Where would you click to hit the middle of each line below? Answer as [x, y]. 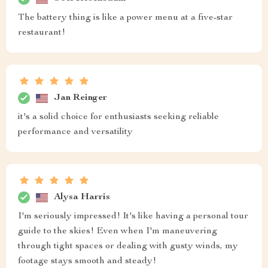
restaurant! [42, 33]
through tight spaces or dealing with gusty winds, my [128, 247]
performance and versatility [75, 133]
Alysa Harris [82, 197]
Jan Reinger [80, 98]
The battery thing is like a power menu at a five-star [125, 18]
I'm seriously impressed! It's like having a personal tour [133, 217]
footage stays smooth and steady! [87, 262]
